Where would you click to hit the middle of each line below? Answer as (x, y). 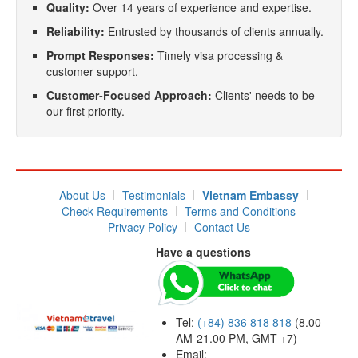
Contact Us (222, 227)
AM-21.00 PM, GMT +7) (237, 338)
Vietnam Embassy (250, 195)
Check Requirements (115, 211)
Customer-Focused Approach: (129, 95)
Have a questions (205, 252)
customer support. (92, 71)
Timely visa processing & (219, 55)
